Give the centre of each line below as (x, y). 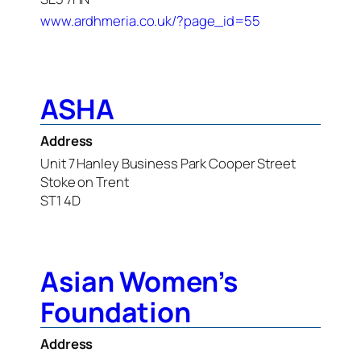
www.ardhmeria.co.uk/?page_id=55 (150, 21)
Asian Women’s (139, 282)
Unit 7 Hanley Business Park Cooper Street (168, 163)
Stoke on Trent (85, 181)
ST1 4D (60, 200)
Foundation (116, 312)
